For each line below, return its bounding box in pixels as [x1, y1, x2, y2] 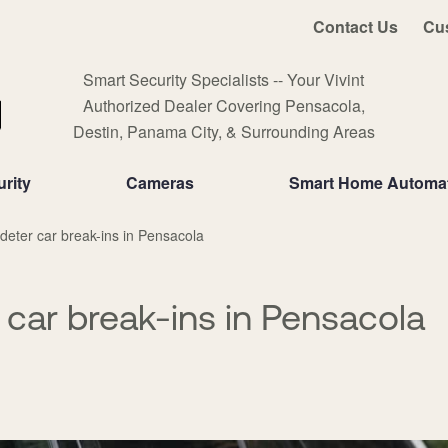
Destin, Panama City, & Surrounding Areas [72, 120, 375, 143]
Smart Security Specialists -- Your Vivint [83, 68, 365, 91]
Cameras [125, 171, 194, 194]
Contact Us [312, 14, 398, 38]
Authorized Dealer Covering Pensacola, [82, 94, 365, 117]
